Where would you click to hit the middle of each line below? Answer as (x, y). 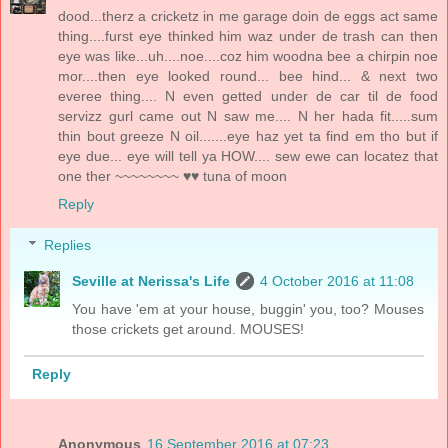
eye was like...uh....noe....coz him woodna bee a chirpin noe (248, 55)
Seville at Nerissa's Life (151, 281)
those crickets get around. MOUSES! (188, 329)
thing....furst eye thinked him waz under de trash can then (248, 35)
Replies (68, 245)
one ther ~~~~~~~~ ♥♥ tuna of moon (172, 175)
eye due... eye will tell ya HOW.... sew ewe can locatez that (248, 155)
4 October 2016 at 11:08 (337, 281)
